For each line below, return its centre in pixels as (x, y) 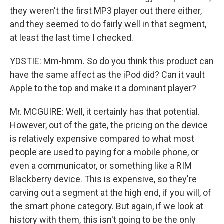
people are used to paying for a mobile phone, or (104, 152)
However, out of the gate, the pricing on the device (109, 125)
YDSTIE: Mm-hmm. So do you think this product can (112, 61)
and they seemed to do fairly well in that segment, (108, 24)
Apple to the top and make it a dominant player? (103, 88)
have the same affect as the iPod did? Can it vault (107, 75)
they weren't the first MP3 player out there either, (106, 11)
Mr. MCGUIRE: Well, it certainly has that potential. (105, 112)
